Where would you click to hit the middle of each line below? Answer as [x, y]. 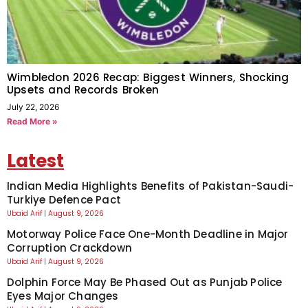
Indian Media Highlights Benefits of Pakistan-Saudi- [151, 186]
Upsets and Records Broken [83, 89]
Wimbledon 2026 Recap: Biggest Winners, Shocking [148, 77]
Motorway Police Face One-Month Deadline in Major [148, 234]
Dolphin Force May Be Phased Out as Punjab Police [145, 282]
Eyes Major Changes [63, 296]
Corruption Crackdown [69, 247]
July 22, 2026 [33, 107]
